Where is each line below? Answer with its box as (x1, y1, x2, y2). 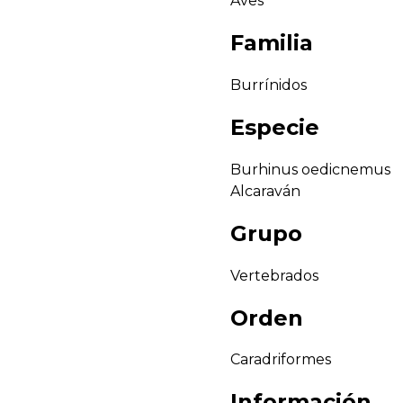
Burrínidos (230, 76, 307, 94)
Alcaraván (230, 182, 300, 200)
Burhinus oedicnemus (230, 160, 390, 178)
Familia (230, 30, 313, 57)
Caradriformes (230, 351, 331, 369)
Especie (230, 113, 319, 140)
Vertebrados (230, 266, 318, 284)
